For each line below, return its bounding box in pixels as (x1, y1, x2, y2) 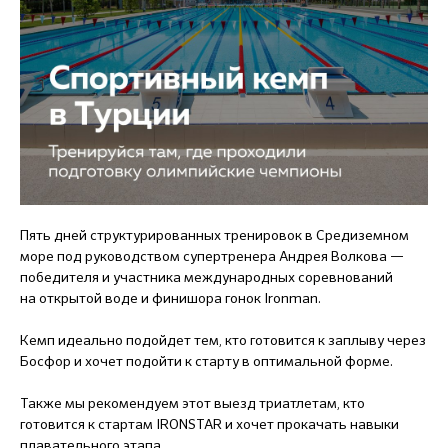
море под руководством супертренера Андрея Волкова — (20, 247, 404, 265)
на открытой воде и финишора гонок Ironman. (20, 289, 321, 307)
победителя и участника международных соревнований (20, 268, 393, 286)
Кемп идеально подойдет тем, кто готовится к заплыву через (20, 331, 426, 349)
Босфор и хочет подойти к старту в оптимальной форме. (20, 352, 393, 370)
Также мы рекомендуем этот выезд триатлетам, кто (20, 394, 365, 412)
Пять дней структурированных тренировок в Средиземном (20, 226, 409, 244)
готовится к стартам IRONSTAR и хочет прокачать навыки (20, 415, 399, 433)
